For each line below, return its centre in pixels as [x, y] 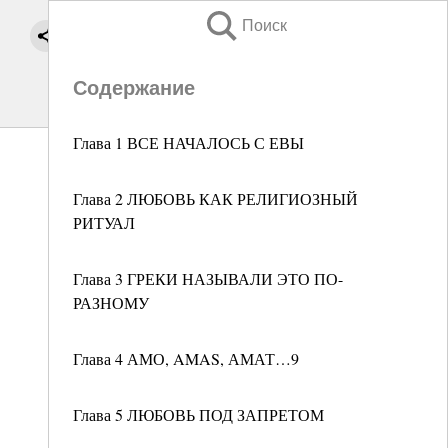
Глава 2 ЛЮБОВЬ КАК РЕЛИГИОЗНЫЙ [215, 198]
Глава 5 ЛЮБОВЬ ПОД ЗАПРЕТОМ [198, 414]
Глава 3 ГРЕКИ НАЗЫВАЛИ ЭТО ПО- [208, 278]
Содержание [134, 88]
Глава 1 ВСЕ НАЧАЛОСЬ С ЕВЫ [188, 142]
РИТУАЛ [104, 222]
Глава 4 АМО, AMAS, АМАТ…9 [186, 358]
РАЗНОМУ [111, 302]
